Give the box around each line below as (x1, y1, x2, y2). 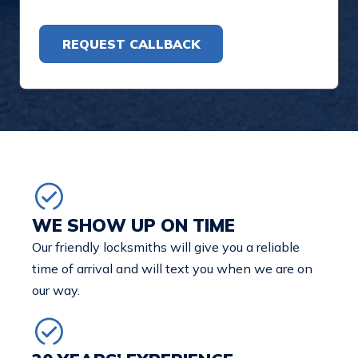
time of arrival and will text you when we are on (32, 261, 312, 276)
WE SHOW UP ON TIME (32, 214, 235, 237)
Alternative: (39, 69, 108, 85)
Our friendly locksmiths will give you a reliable (32, 239, 300, 255)
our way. (32, 282, 80, 298)
